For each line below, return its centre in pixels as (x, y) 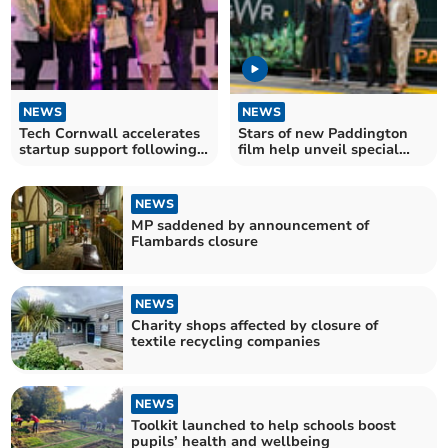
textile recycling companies (226, 341)
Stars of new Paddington (323, 133)
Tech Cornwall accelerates (110, 133)
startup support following (108, 149)
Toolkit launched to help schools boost (264, 426)
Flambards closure (195, 241)
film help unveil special (318, 149)
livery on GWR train (307, 165)
